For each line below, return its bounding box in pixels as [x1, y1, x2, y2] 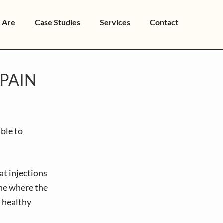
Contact [150, 17, 178, 27]
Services [100, 17, 130, 27]
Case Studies [35, 17, 80, 27]
